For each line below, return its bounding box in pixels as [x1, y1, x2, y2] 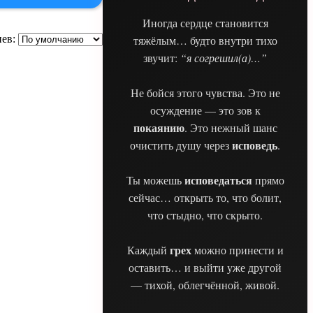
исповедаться [184, 171, 252, 188]
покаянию [133, 119, 184, 136]
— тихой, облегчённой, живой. [131, 277, 279, 292]
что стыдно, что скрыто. [147, 207, 263, 222]
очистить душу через [130, 137, 232, 152]
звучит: [143, 50, 180, 65]
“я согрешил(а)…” [180, 50, 267, 65]
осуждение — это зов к [150, 102, 261, 117]
